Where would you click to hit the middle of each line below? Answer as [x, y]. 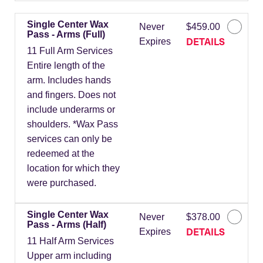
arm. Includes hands [69, 80]
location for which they [73, 168]
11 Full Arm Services [70, 51]
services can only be [70, 139]
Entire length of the [66, 66]
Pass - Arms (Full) [66, 35]
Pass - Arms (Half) [67, 225]
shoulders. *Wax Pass [73, 124]
